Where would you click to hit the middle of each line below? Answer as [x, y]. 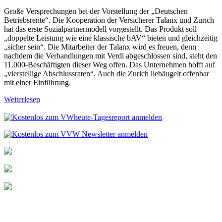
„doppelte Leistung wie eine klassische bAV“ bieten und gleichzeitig [111, 38]
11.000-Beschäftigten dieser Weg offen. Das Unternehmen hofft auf [110, 64]
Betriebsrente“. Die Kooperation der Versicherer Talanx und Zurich [109, 20]
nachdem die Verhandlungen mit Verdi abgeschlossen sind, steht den [111, 55]
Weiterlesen [22, 99]
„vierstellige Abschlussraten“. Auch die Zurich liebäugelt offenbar [107, 73]
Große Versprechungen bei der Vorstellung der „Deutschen [96, 11]
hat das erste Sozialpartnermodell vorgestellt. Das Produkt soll [100, 29]
